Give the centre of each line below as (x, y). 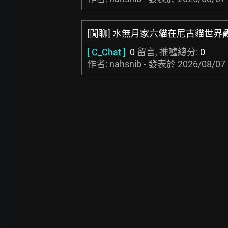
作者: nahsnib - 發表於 (132, 64)
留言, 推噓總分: (167, 52)
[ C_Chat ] (106, 52)
